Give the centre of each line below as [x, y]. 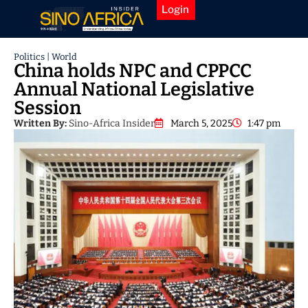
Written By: [40, 123]
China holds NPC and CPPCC [133, 70]
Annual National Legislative [134, 89]
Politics [29, 56]
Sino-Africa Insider [111, 123]
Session [47, 108]
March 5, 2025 [201, 123]
